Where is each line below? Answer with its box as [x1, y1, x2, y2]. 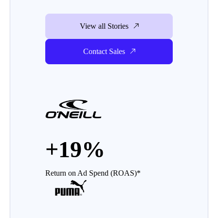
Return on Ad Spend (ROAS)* [45, 169, 141, 177]
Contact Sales [83, 47, 125, 55]
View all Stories [79, 22, 128, 30]
